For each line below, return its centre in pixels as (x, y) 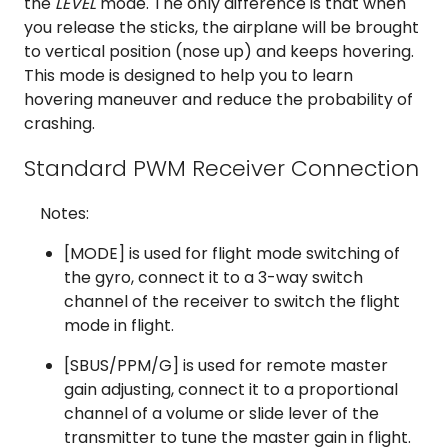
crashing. (59, 124)
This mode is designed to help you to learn (188, 76)
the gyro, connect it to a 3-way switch (213, 278)
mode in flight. (119, 326)
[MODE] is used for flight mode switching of (232, 254)
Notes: (64, 214)
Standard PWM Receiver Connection (221, 169)
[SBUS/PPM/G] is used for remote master (226, 366)
